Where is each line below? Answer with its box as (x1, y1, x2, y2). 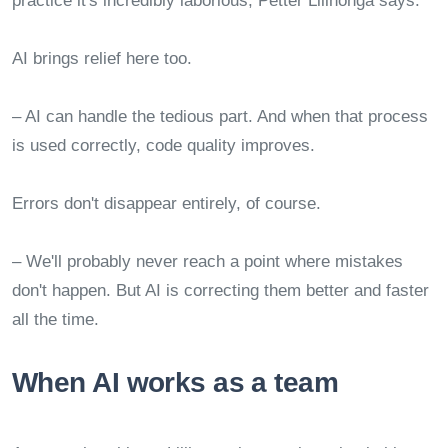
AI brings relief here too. (12, 48, 192, 68)
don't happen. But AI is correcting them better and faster (12, 280, 429, 300)
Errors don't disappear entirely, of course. (12, 193, 321, 213)
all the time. (12, 309, 99, 329)
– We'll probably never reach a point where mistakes (12, 251, 403, 271)
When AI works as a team (12, 366, 339, 398)
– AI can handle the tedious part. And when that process (12, 106, 428, 126)
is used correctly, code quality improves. (12, 135, 315, 155)
